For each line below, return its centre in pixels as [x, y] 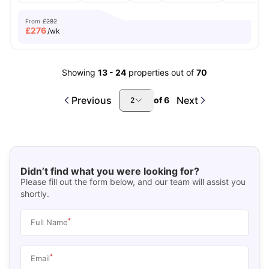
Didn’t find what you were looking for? [110, 171]
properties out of [162, 72]
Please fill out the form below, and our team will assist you [133, 181]
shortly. [35, 193]
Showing [79, 72]
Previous [91, 100]
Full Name [49, 222]
